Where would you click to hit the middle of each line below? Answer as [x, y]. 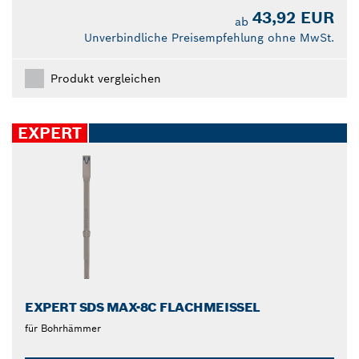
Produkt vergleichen [106, 78]
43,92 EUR [293, 17]
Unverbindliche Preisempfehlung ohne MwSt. [209, 37]
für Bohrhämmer [63, 328]
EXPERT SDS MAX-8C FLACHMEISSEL [139, 307]
